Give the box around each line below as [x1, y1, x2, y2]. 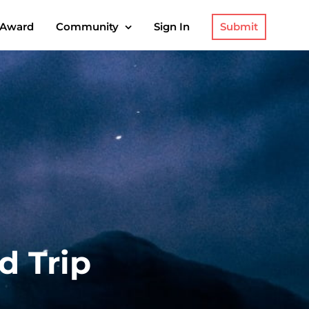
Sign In [154, 20, 190, 33]
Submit [220, 19, 258, 33]
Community [56, 20, 119, 33]
